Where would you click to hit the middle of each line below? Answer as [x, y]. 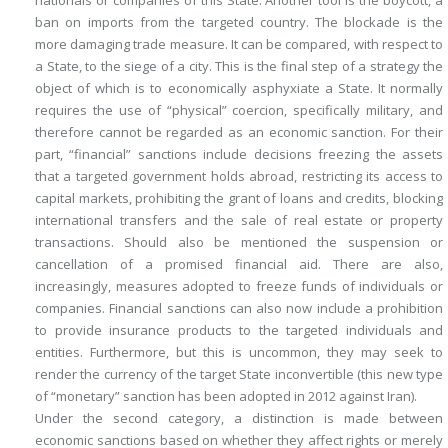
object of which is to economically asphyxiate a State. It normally [239, 88]
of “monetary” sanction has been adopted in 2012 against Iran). [226, 396]
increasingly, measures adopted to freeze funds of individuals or [239, 286]
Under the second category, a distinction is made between [239, 418]
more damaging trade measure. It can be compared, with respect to [239, 44]
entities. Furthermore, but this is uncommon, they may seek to [239, 352]
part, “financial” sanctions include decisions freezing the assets [239, 154]
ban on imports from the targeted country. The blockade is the [239, 22]
